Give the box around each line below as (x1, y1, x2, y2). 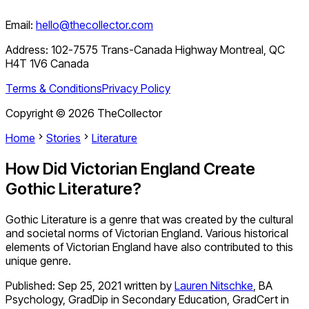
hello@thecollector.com (36, 18, 153, 32)
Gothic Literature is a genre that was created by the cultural (6, 212, 293, 227)
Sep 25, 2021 (58, 279, 121, 293)
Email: (6, 18, 33, 32)
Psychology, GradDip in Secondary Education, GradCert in (6, 292, 289, 307)
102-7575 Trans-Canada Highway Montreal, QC (51, 43, 285, 57)
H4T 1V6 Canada (6, 57, 89, 71)
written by (124, 279, 172, 293)
